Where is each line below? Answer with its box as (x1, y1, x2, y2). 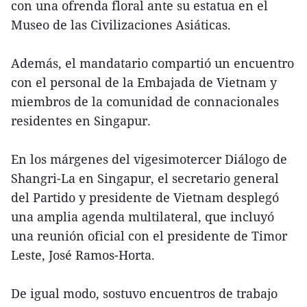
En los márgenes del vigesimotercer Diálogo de (11, 151, 287, 168)
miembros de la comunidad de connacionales (11, 93, 279, 110)
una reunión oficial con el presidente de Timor (11, 228, 287, 245)
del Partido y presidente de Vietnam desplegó (11, 189, 279, 206)
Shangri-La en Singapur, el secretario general (11, 170, 279, 187)
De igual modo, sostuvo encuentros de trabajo (11, 285, 278, 302)
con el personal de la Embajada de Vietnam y (11, 74, 277, 91)
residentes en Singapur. (11, 112, 151, 130)
